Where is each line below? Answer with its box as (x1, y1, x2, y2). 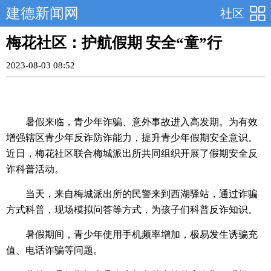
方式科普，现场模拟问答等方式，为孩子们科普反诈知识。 (6, 204, 258, 215)
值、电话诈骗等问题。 (6, 245, 103, 255)
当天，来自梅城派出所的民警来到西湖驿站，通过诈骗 (25, 189, 258, 199)
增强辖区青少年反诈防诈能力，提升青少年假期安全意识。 (6, 132, 258, 143)
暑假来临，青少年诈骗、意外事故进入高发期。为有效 (25, 117, 258, 127)
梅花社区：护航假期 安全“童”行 (6, 34, 222, 51)
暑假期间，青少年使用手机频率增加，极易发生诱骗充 (25, 229, 258, 240)
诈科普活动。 (6, 164, 64, 174)
